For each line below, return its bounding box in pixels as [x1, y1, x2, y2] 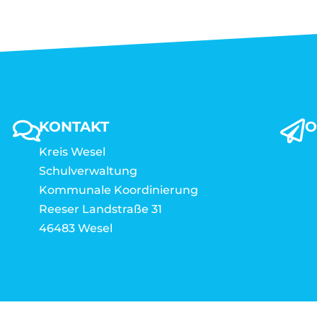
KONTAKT [39, 118, 109, 136]
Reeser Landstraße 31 [39, 202, 162, 217]
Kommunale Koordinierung [39, 183, 198, 197]
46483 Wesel [39, 221, 113, 236]
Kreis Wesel [39, 145, 105, 159]
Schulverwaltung [39, 164, 137, 178]
